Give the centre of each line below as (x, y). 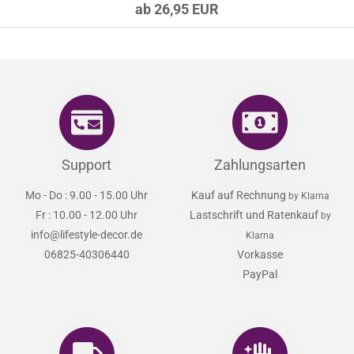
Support (87, 165)
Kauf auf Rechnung (239, 195)
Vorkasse (260, 254)
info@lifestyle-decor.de (87, 235)
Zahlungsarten (260, 165)
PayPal (260, 274)
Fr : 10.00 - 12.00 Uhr (87, 215)
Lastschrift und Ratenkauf (255, 215)
